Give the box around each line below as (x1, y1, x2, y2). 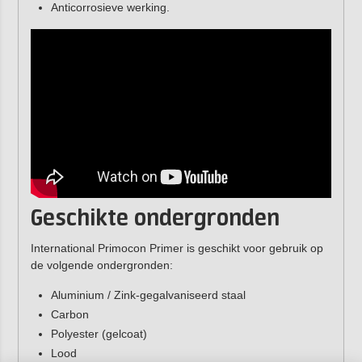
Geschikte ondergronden (30, 206, 280, 233)
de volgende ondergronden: (30, 259, 173, 272)
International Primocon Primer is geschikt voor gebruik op (30, 242, 323, 255)
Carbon (50, 308, 89, 322)
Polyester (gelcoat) (50, 327, 147, 341)
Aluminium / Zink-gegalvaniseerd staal (50, 288, 246, 302)
